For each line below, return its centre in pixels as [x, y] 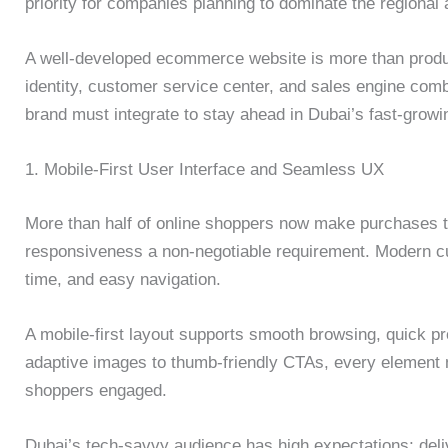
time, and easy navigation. [123, 279]
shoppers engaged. [96, 391]
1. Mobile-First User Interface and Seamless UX [204, 170]
